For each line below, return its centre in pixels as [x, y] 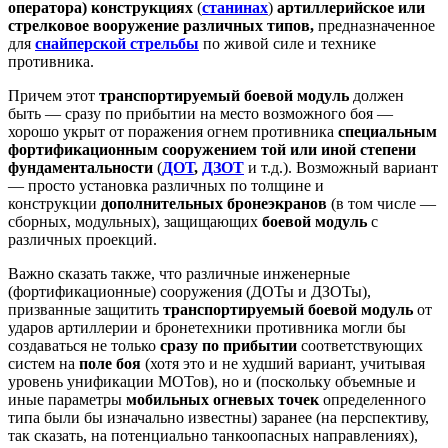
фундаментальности [82, 167]
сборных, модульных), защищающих [135, 221]
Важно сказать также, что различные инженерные [179, 273]
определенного [372, 399]
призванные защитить [85, 309]
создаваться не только [84, 345]
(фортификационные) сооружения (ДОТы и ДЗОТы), [189, 291]
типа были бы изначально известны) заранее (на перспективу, [218, 417]
